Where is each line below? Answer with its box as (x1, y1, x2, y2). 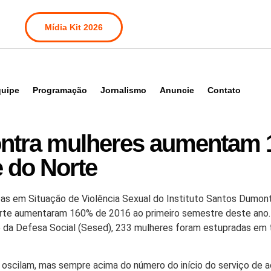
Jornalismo (100, 85, 146, 95)
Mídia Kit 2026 (45, 22, 103, 32)
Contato (207, 85, 241, 95)
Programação (33, 85, 87, 95)
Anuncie (160, 85, 194, 95)
